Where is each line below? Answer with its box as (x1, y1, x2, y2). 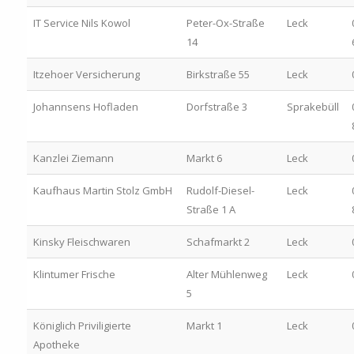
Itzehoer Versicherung (32, 66, 140, 81)
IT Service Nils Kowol (32, 15, 130, 30)
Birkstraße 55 (186, 66, 250, 81)
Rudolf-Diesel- (186, 183, 254, 198)
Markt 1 (186, 318, 222, 333)
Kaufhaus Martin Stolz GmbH (32, 183, 172, 198)
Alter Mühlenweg (186, 266, 267, 281)
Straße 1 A (186, 201, 235, 217)
